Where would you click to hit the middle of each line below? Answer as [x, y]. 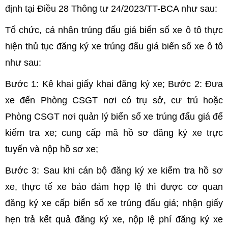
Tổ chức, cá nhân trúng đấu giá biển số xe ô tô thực [114, 30]
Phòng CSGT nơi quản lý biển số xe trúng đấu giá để [114, 117]
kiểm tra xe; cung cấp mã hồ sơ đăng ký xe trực [114, 133]
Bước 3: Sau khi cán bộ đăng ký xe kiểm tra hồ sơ [114, 171]
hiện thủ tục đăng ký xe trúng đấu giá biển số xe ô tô [114, 47]
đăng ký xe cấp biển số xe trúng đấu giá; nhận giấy [114, 203]
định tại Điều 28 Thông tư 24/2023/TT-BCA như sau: [111, 9]
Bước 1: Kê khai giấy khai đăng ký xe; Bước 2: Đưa [114, 84]
